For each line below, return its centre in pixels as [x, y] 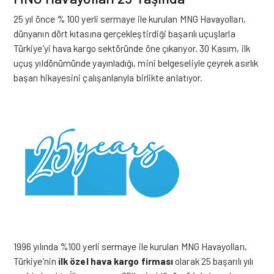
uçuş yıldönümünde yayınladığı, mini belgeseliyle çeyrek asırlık [136, 63]
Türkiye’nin [36, 261]
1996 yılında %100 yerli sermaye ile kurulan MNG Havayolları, [130, 246]
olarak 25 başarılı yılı [213, 261]
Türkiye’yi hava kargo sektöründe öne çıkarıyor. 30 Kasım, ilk [132, 48]
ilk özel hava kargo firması [116, 261]
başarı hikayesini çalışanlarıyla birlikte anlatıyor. [108, 77]
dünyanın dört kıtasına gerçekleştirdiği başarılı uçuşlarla [124, 33]
